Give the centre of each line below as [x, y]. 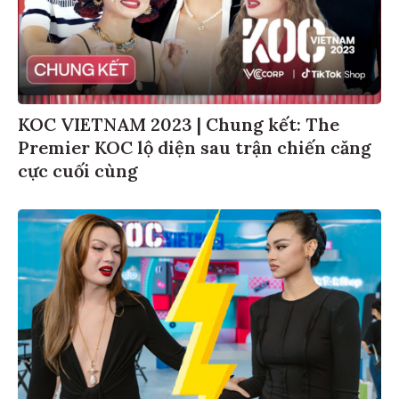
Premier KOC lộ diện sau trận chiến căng [195, 147]
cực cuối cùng [78, 170]
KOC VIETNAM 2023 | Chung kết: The [179, 124]
